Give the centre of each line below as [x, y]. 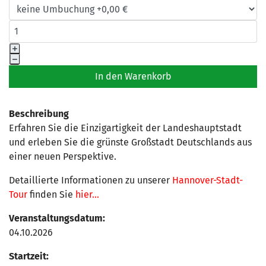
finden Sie [50, 194]
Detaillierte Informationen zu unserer [91, 180]
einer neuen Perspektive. [63, 156]
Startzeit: [29, 256]
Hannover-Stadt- [208, 180]
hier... [86, 194]
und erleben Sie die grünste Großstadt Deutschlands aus [130, 142]
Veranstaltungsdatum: [57, 218]
